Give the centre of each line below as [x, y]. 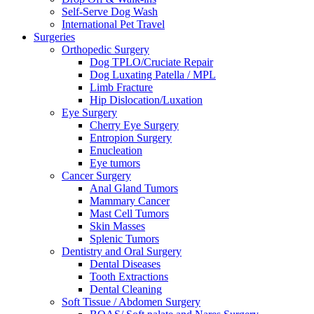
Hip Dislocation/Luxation [146, 100]
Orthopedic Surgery [105, 49]
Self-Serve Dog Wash [110, 12]
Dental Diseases [125, 264]
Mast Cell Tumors [129, 213]
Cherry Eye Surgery [134, 125]
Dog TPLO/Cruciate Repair [151, 62]
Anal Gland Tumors [134, 188]
